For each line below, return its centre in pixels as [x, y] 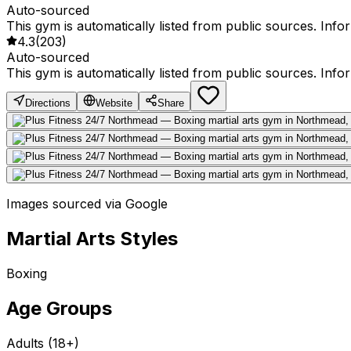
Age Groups [59, 309]
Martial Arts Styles [92, 239]
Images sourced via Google [87, 204]
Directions [48, 103]
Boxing [27, 274]
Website [114, 103]
